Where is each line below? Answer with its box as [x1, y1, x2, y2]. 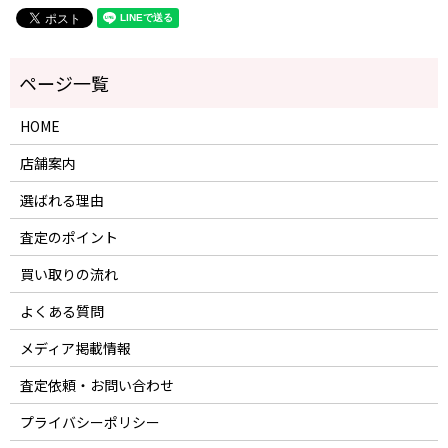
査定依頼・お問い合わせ [19, 374, 174, 395]
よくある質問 [19, 300, 104, 321]
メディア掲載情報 [19, 337, 131, 358]
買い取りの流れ [19, 263, 118, 284]
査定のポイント [19, 226, 118, 247]
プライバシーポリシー [19, 411, 160, 432]
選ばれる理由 [19, 189, 104, 210]
